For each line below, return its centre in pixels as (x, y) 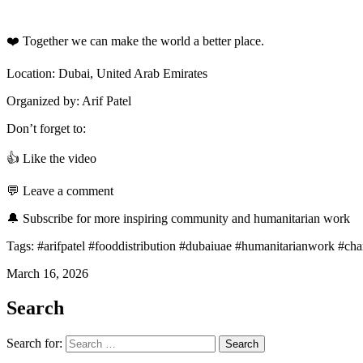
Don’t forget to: (46, 128)
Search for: (34, 343)
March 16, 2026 (47, 273)
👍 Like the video (51, 158)
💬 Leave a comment (60, 190)
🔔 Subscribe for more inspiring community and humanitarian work (178, 218)
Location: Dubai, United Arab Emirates (107, 73)
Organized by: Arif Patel (69, 100)
